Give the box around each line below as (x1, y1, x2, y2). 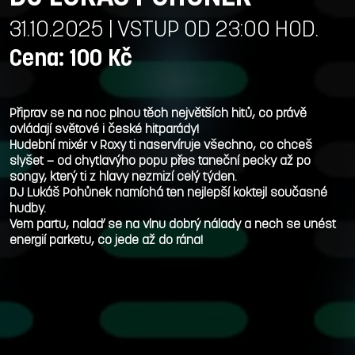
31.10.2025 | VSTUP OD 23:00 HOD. (10, 19, 319, 42)
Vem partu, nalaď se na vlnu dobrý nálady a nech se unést (10, 218, 336, 231)
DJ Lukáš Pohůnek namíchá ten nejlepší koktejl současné (10, 186, 327, 200)
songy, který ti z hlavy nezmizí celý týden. (10, 170, 243, 184)
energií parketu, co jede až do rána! (10, 234, 209, 247)
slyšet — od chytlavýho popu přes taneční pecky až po (10, 155, 311, 168)
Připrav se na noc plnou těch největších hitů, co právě (10, 107, 307, 120)
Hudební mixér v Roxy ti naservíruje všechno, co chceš (10, 139, 312, 152)
